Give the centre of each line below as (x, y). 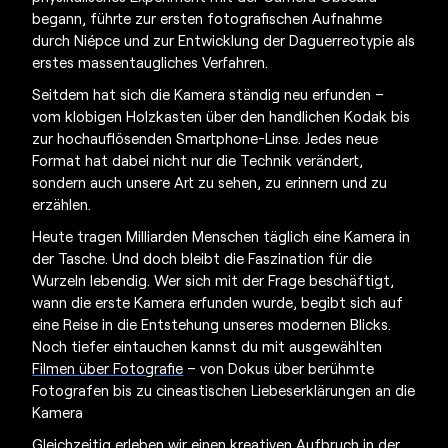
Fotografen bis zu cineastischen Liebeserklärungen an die (224, 389)
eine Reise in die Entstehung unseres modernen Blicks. (212, 323)
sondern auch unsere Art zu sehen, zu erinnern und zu (210, 181)
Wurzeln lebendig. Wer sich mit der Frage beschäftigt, (213, 279)
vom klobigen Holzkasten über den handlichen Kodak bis (221, 115)
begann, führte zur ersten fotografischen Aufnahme (207, 17)
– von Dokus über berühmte (279, 367)
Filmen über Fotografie (108, 367)
